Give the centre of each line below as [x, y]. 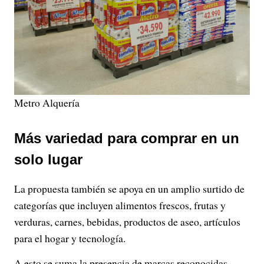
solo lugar [48, 159]
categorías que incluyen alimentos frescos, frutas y [120, 205]
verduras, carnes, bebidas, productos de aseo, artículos [127, 221]
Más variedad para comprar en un [127, 138]
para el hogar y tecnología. [70, 238]
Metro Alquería [47, 102]
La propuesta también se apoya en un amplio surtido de [129, 188]
